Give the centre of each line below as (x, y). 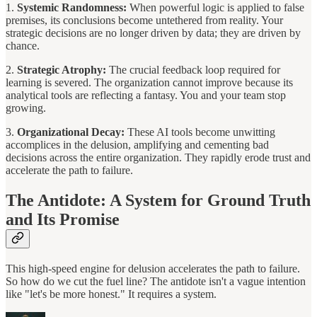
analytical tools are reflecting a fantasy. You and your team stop (146, 95)
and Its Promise (63, 219)
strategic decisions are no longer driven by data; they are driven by (153, 33)
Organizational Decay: (71, 132)
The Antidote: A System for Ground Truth (158, 200)
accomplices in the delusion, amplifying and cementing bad (137, 144)
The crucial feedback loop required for (193, 69)
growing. (26, 108)
